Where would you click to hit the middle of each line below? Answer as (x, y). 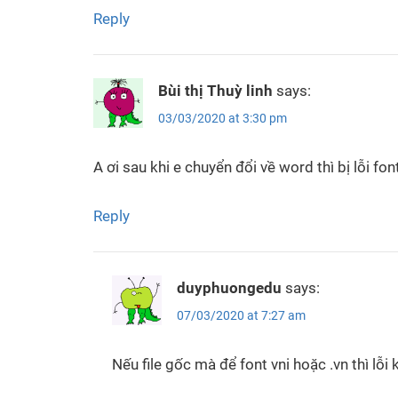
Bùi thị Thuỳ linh (215, 90)
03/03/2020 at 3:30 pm (222, 119)
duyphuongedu (229, 287)
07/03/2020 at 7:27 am (241, 315)
